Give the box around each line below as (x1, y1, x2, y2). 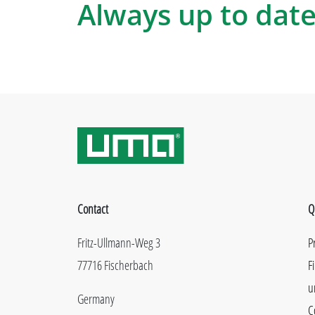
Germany (77, 290, 115, 308)
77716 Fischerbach (77, 257, 153, 274)
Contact (77, 200, 108, 218)
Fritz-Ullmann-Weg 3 (77, 234, 160, 252)
